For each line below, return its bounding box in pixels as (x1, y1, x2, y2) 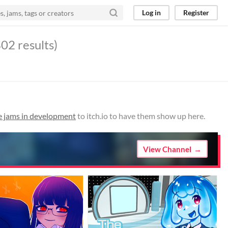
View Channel (143, 144, 191, 154)
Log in (142, 8, 161, 17)
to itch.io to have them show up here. (76, 111, 205, 121)
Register (183, 8, 209, 17)
